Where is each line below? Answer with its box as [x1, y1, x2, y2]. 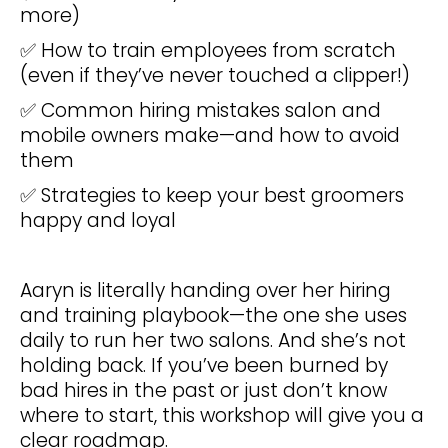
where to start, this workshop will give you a [20, 402, 424, 430]
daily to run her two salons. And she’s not [20, 327, 406, 355]
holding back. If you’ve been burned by [20, 352, 388, 380]
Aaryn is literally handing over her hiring [20, 277, 391, 305]
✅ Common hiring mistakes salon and [20, 97, 381, 125]
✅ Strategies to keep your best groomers [20, 182, 404, 210]
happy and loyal [20, 207, 176, 235]
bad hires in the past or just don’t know [20, 377, 387, 405]
